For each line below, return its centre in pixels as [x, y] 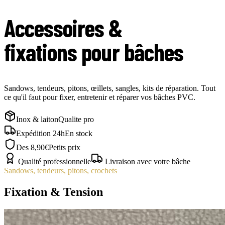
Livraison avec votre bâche [147, 162]
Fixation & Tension [53, 192]
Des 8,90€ [32, 148]
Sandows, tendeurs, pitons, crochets [61, 171]
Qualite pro [76, 120]
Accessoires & [64, 28]
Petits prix [65, 148]
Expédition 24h [40, 134]
